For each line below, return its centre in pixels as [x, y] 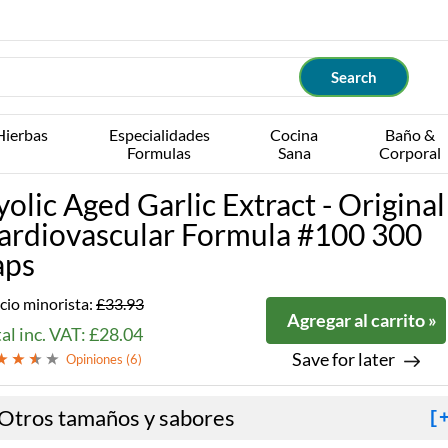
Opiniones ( [98, 359]
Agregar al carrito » [361, 320]
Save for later [343, 359]
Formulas [159, 152]
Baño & [409, 134]
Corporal [409, 152]
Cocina [294, 134]
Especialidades [159, 134]
